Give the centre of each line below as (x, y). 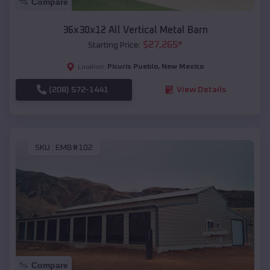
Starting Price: (114, 45)
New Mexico (183, 67)
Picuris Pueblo (133, 67)
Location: (92, 67)
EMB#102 (74, 148)
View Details (201, 89)
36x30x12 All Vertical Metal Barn (135, 30)
